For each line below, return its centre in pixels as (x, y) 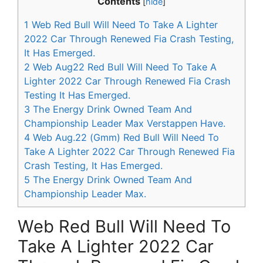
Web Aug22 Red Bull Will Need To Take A (123, 67)
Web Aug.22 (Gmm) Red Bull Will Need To (124, 137)
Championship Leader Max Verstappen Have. (125, 123)
